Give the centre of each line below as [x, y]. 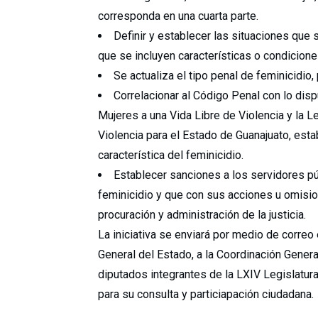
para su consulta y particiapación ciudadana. [206, 294]
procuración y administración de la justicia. [202, 215]
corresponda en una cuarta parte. [178, 16]
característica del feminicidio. [171, 155]
